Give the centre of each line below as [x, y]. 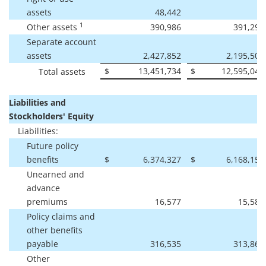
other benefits [55, 230]
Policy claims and [61, 216]
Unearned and [56, 174]
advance [43, 188]
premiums [47, 201]
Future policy [53, 145]
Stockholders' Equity [51, 116]
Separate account [61, 42]
